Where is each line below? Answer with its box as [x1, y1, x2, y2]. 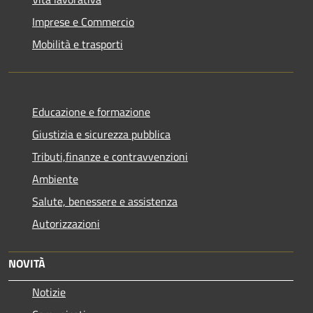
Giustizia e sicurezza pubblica [32, 125, 170, 143]
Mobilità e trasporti [32, 35, 123, 52]
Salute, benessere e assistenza [32, 192, 177, 210]
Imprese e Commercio [32, 13, 134, 30]
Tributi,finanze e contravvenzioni [32, 147, 188, 165]
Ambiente [32, 170, 78, 187]
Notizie [32, 283, 66, 300]
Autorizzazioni [32, 214, 100, 232]
